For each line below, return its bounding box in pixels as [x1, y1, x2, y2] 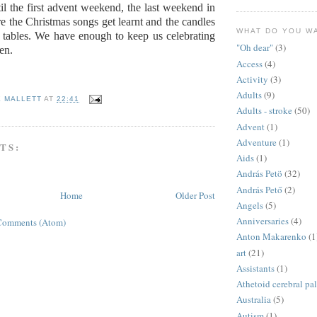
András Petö [236, 167, 282, 180]
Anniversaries [236, 214, 289, 228]
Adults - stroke [236, 104, 292, 117]
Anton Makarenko [236, 230, 306, 243]
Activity [236, 72, 268, 86]
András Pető [236, 183, 282, 196]
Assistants [236, 261, 275, 275]
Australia [236, 293, 271, 306]
